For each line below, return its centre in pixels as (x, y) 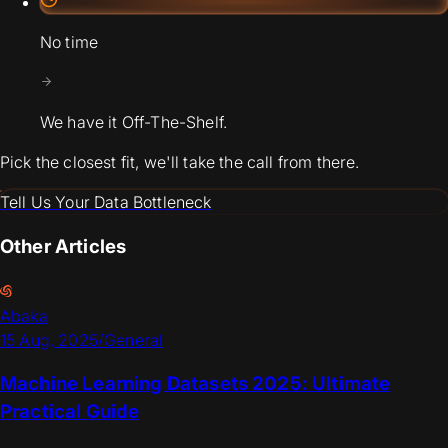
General (134, 339)
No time (69, 42)
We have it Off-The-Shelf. (133, 122)
